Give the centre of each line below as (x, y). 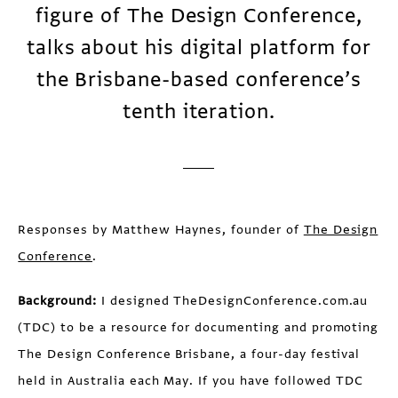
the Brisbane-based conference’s (199, 79)
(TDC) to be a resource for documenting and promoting (199, 327)
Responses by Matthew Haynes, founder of (161, 229)
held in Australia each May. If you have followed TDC (191, 380)
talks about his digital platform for (199, 47)
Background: (57, 300)
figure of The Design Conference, (199, 15)
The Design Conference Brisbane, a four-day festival (189, 354)
